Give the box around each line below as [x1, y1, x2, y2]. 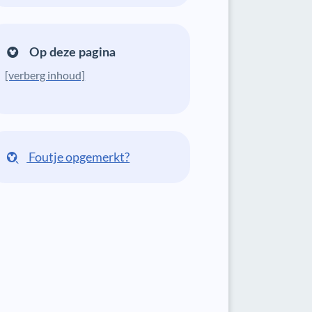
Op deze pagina [26, 47, 116, 59]
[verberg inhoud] [5, 68, 86, 81]
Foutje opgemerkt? [26, 149, 130, 164]
